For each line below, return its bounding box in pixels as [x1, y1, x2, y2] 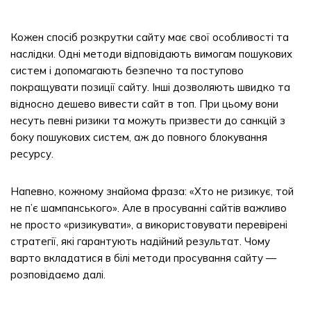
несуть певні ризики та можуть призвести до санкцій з [10, 114, 285, 127]
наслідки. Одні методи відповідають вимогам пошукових [10, 47, 292, 60]
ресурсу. [10, 147, 53, 160]
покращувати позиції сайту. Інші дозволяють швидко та [10, 81, 290, 94]
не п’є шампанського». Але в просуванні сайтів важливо [10, 201, 287, 215]
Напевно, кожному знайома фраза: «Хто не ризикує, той [10, 185, 294, 198]
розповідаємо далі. [10, 268, 106, 281]
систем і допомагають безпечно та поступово [10, 64, 244, 77]
